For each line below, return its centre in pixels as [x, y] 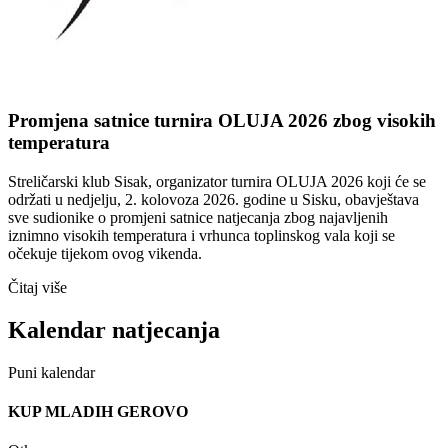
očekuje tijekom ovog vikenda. [105, 253]
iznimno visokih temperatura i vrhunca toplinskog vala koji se [201, 235]
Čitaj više [37, 287]
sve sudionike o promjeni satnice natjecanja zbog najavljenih [198, 217]
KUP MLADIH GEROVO [98, 411]
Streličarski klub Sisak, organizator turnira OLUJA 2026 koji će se [217, 181]
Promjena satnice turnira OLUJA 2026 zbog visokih [222, 121]
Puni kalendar [51, 372]
